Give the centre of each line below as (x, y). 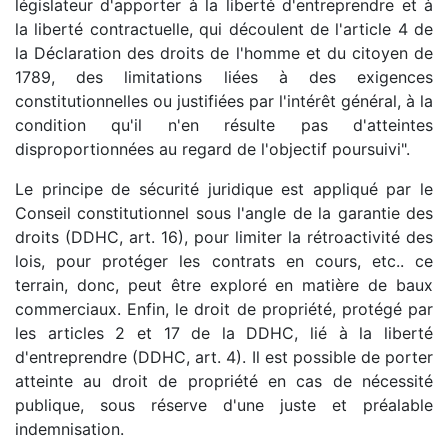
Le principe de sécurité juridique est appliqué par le (224, 189)
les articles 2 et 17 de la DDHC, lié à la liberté (224, 333)
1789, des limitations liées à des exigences (224, 77)
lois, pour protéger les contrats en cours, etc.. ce (224, 261)
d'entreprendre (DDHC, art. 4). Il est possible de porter (224, 357)
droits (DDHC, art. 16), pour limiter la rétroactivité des (224, 237)
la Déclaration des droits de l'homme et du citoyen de (224, 53)
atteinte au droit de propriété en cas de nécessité (224, 381)
